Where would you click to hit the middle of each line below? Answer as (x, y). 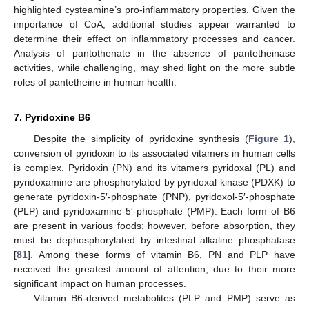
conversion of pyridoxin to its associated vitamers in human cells (154, 153)
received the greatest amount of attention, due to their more (154, 269)
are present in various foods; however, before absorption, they (154, 226)
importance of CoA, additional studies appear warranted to (154, 24)
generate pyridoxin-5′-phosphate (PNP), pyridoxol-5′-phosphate (154, 197)
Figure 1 (269, 139)
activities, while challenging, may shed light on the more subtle (154, 68)
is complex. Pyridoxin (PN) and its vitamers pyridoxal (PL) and (154, 168)
